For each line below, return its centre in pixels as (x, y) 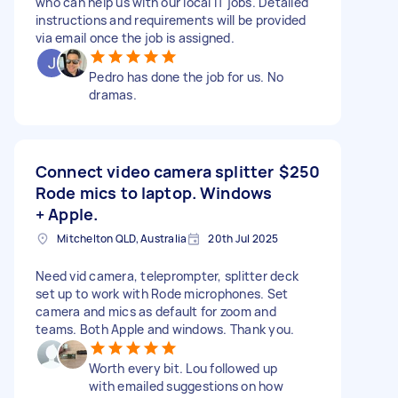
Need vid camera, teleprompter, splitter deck (167, 275)
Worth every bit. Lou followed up (183, 368)
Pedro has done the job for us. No (187, 76)
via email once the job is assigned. (135, 37)
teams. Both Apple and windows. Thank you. (165, 329)
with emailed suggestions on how (186, 386)
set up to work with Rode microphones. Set (162, 293)
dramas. (113, 94)
